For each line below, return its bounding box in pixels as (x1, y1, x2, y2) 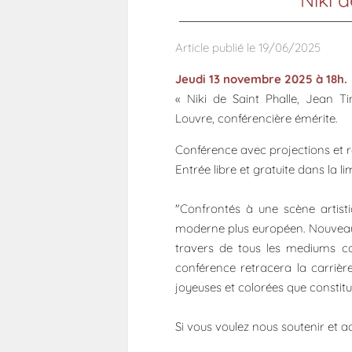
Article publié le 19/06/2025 (175, 40, 321, 56)
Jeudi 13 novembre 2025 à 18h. (175, 71, 347, 87)
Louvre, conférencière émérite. (175, 111, 337, 126)
